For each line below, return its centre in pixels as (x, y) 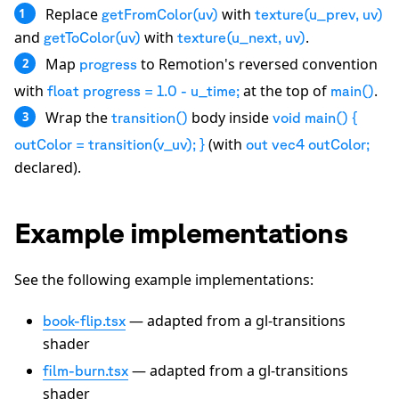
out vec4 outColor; (308, 145)
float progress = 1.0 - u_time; (143, 91)
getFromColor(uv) (160, 15)
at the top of (285, 91)
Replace (72, 15)
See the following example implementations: (164, 280)
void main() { (315, 118)
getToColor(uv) (92, 38)
